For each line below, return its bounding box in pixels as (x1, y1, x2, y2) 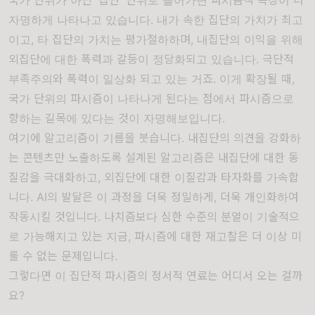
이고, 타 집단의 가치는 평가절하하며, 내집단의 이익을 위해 (8, 32, 303, 46)
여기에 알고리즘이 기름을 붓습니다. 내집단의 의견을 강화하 (8, 131, 301, 145)
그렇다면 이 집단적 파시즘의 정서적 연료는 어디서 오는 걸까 (8, 269, 302, 283)
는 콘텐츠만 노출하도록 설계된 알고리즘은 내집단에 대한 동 (8, 150, 299, 165)
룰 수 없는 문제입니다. (8, 249, 117, 263)
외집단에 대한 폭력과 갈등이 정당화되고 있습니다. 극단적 (8, 52, 294, 66)
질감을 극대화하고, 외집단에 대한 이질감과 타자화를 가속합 (8, 170, 299, 184)
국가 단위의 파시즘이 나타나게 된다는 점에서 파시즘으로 (8, 91, 294, 105)
